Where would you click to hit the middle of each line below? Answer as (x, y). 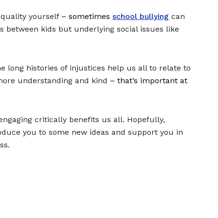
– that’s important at (149, 81)
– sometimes (87, 17)
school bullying (141, 17)
